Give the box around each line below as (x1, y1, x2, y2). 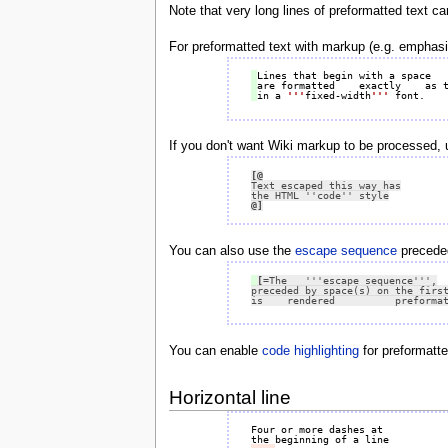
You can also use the (168, 244, 295, 259)
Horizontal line (168, 386, 291, 408)
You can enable (168, 344, 262, 359)
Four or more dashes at (250, 424, 383, 436)
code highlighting (261, 344, 359, 359)
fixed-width (304, 90, 371, 102)
